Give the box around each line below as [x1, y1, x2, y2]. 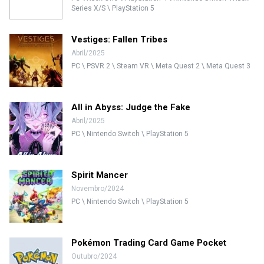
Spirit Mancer [71, 170, 128, 180]
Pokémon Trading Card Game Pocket [71, 237, 226, 248]
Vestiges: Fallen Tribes [71, 34, 167, 45]
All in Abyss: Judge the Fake [71, 102, 190, 113]
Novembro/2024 [71, 184, 124, 193]
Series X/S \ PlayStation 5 [71, 4, 154, 12]
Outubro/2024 [71, 252, 117, 260]
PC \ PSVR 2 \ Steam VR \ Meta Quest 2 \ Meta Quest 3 [71, 62, 250, 70]
